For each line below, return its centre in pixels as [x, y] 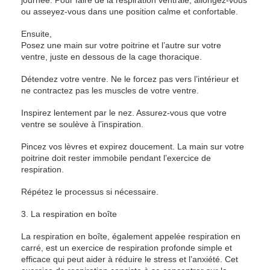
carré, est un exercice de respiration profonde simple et [127, 248]
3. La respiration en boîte [69, 214]
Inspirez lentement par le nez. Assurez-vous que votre [124, 113]
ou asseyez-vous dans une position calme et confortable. [130, 11]
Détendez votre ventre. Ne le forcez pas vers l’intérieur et [130, 79]
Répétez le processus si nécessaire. [90, 192]
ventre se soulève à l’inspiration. [82, 124]
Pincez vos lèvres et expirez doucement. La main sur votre [133, 146]
